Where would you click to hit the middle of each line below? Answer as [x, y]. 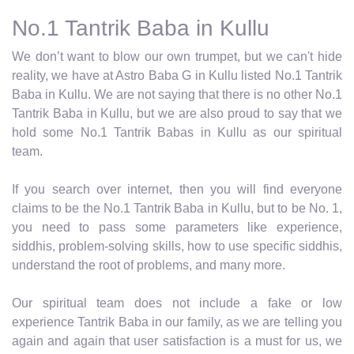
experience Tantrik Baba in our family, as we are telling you [177, 322]
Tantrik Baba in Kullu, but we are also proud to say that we [177, 113]
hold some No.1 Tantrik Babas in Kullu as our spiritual [177, 132]
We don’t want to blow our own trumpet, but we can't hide [177, 56]
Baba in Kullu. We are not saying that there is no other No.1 [177, 94]
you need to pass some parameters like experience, [177, 227]
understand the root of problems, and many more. [149, 265]
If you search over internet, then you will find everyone [177, 189]
